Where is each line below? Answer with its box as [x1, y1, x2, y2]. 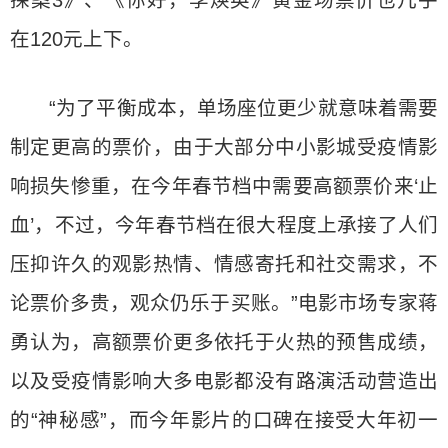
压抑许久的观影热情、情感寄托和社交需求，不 [10, 253, 438, 275]
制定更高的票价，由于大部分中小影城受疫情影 [10, 136, 438, 158]
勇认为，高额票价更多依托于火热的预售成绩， [10, 331, 438, 353]
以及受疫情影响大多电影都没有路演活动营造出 [10, 370, 438, 392]
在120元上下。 [10, 28, 143, 50]
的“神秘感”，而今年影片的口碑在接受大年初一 [10, 409, 438, 431]
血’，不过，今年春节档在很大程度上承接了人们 [10, 214, 438, 236]
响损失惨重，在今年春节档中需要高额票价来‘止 [10, 175, 438, 197]
